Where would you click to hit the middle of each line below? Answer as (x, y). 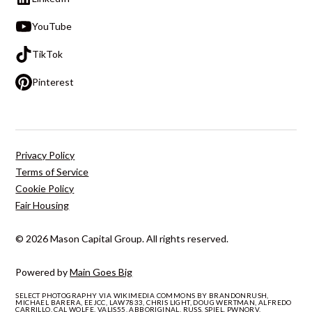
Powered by (43, 272)
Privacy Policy (45, 155)
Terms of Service (52, 171)
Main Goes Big (101, 272)
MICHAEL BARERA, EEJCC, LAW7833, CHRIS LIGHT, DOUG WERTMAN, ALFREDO (154, 302)
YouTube (52, 26)
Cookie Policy (45, 188)
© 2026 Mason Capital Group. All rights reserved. (122, 238)
